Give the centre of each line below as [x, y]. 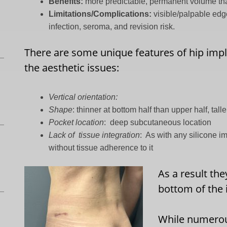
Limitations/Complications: [100, 14]
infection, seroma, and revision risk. [112, 27]
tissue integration [109, 135]
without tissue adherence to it [101, 148]
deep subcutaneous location [161, 122]
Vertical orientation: [83, 97]
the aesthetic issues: [72, 68]
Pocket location [77, 122]
